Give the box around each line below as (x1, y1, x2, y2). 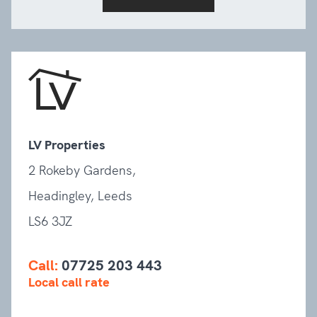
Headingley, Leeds (28, 188, 132, 204)
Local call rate (28, 274, 110, 291)
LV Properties (28, 137, 105, 154)
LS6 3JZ (28, 213, 72, 230)
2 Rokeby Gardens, (28, 162, 136, 179)
